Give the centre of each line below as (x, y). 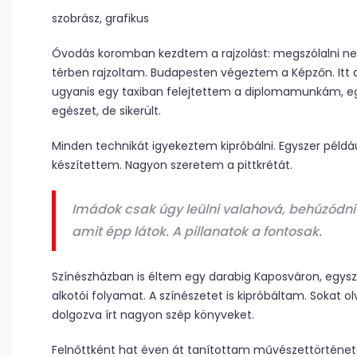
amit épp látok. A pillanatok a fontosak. (197, 231)
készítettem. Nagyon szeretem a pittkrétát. (172, 165)
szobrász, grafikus (100, 18)
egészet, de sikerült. (106, 111)
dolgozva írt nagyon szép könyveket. (153, 315)
